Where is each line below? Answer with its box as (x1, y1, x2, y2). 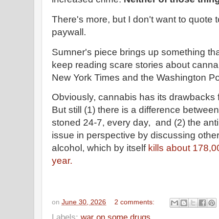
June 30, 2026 (62, 198, 106, 206)
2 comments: (114, 198, 157, 206)
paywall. (52, 26, 86, 37)
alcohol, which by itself (52, 143, 148, 153)
